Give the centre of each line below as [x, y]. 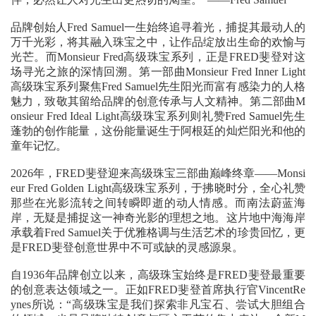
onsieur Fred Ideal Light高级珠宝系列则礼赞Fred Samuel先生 [158, 116]
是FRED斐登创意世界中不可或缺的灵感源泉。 [127, 248]
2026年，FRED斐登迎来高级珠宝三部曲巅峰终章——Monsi [158, 174]
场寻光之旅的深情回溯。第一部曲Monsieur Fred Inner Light [158, 72]
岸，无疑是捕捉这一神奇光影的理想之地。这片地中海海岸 [158, 218]
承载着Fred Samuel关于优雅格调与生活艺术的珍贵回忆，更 [158, 233]
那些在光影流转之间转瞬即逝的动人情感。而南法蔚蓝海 [158, 203]
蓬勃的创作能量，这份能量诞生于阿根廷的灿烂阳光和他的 [158, 131]
